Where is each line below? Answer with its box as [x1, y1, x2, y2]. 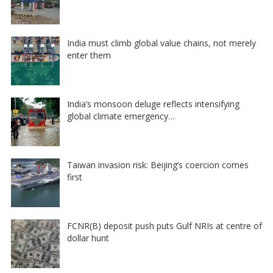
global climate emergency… [66, 110, 175, 122]
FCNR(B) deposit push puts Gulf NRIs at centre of [66, 219, 262, 232]
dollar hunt [66, 232, 109, 244]
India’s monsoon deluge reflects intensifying [66, 97, 239, 110]
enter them [66, 49, 111, 61]
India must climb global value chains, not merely [66, 37, 256, 49]
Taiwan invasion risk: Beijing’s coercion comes [66, 158, 249, 171]
